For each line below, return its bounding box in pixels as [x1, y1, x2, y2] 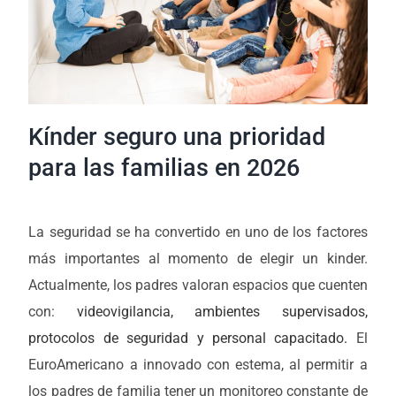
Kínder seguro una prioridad [28, 122, 326, 151]
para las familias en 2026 [28, 153, 301, 182]
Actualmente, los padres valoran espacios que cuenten [28, 276, 368, 293]
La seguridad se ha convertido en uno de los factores [28, 223, 368, 240]
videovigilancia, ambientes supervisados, [76, 302, 368, 320]
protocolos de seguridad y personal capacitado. [28, 329, 348, 346]
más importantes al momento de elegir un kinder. [28, 249, 368, 267]
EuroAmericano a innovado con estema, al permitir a [28, 355, 368, 373]
